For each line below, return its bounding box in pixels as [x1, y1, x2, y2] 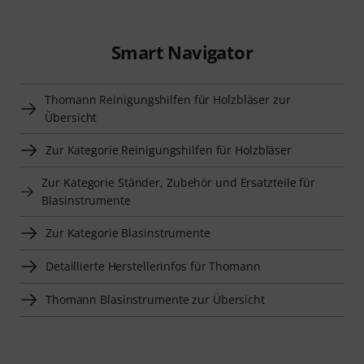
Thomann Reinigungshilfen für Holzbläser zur [45, 92, 291, 108]
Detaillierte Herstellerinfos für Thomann [45, 258, 261, 275]
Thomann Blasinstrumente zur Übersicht [45, 292, 265, 308]
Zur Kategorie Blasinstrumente [45, 225, 210, 241]
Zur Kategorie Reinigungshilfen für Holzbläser [45, 142, 292, 158]
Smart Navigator [110, 40, 253, 65]
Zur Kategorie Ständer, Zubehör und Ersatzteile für [41, 175, 315, 191]
